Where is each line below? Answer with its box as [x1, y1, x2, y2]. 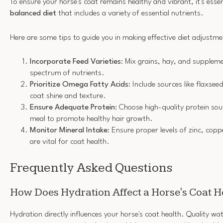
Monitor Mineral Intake [30, 126, 108, 135]
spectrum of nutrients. [30, 69, 105, 78]
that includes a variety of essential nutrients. [56, 9, 204, 18]
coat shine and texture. [30, 92, 106, 101]
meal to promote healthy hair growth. [30, 115, 153, 123]
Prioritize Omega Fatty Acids [30, 81, 128, 89]
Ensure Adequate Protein [30, 104, 115, 112]
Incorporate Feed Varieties [30, 58, 121, 66]
